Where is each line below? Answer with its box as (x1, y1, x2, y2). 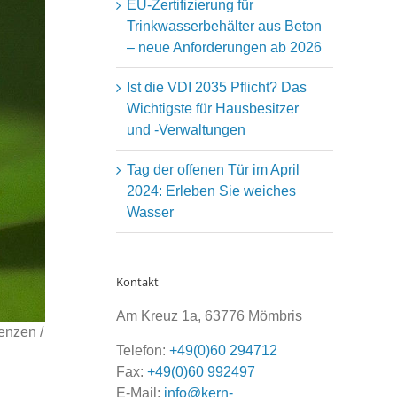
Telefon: (116, 343, 170, 359)
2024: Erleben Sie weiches (127, 183, 297, 198)
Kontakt (116, 273, 160, 290)
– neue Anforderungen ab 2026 (127, 39, 323, 55)
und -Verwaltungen (127, 121, 246, 137)
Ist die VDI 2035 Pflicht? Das (127, 79, 307, 95)
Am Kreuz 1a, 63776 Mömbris (116, 308, 303, 324)
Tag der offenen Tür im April (127, 161, 300, 177)
